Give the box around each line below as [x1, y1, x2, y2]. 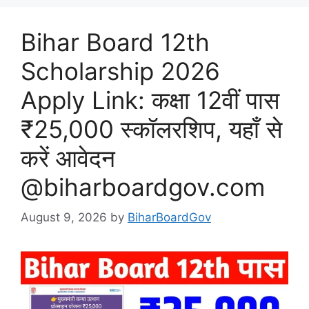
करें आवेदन [21, 143, 115, 172]
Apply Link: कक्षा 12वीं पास [21, 85, 279, 114]
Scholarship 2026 [21, 56, 220, 86]
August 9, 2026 [21, 210, 107, 225]
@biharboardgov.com [21, 172, 265, 201]
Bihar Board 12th [21, 27, 210, 57]
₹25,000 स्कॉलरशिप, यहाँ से [21, 114, 282, 143]
